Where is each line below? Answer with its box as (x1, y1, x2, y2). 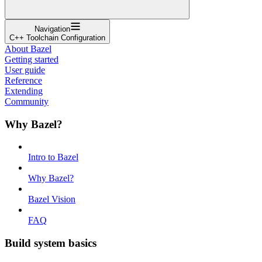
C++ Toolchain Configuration (9, 33, 105, 42)
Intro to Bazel (28, 152, 78, 163)
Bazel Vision (28, 194, 75, 205)
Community (5, 96, 49, 106)
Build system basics (5, 236, 96, 249)
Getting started (5, 54, 58, 64)
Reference (5, 75, 42, 85)
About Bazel (5, 43, 51, 54)
